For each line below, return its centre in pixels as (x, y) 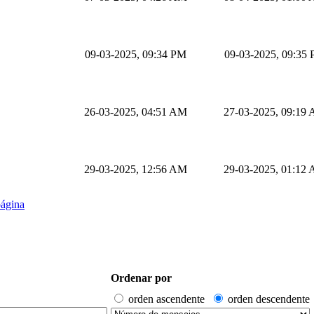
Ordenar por (141, 278)
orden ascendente (166, 299)
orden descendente (269, 299)
